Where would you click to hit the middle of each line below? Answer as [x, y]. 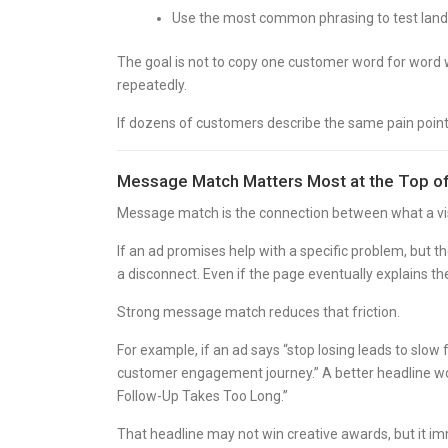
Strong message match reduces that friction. [258, 312]
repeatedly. [152, 85]
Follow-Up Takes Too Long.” [202, 396]
